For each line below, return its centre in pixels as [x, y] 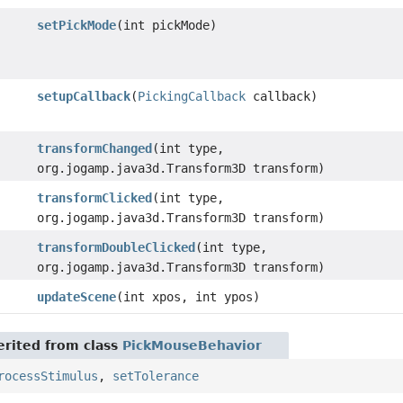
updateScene [76, 296]
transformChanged [94, 148]
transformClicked [94, 197]
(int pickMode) [166, 25]
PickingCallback [191, 96]
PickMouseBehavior [193, 345]
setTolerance [156, 376]
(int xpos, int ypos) [188, 296]
